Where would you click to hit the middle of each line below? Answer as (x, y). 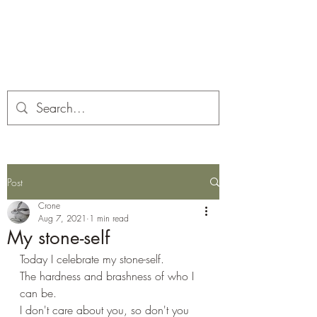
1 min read (109, 218)
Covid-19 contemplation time (113, 56)
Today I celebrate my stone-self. (94, 259)
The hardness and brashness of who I (109, 276)
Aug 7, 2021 (62, 218)
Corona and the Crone (113, 30)
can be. (40, 293)
